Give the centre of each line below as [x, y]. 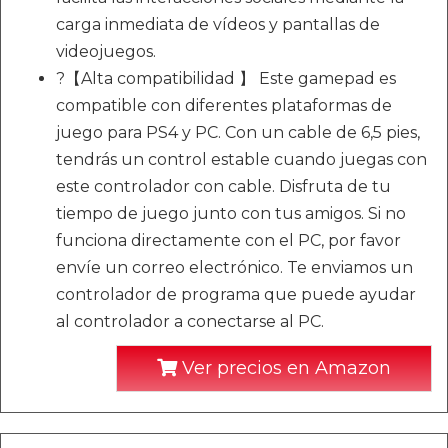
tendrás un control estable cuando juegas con [241, 160]
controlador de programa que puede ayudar [236, 295]
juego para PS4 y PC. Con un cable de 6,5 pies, [238, 133]
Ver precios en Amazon [284, 368]
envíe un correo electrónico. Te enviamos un [234, 268]
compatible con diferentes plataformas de [224, 106]
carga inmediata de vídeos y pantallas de [218, 25]
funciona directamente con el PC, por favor [228, 241]
